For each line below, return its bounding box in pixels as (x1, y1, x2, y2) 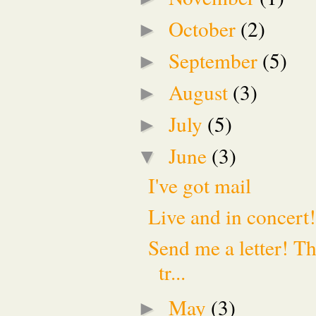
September (169, 46, 263, 74)
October (169, 14, 241, 42)
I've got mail (147, 171, 251, 199)
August (169, 78, 233, 106)
